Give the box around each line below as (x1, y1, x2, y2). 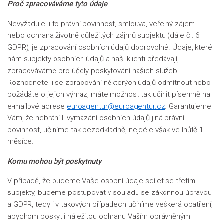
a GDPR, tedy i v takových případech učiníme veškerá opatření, (7, 200, 213, 209)
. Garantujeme (165, 102, 211, 110)
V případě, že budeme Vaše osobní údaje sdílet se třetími (7, 176, 197, 185)
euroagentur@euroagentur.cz (67, 102, 165, 110)
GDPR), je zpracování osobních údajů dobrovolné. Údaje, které (7, 43, 212, 52)
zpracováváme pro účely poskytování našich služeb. (7, 66, 179, 75)
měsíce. (7, 137, 34, 146)
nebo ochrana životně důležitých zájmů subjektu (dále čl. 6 (7, 31, 199, 40)
